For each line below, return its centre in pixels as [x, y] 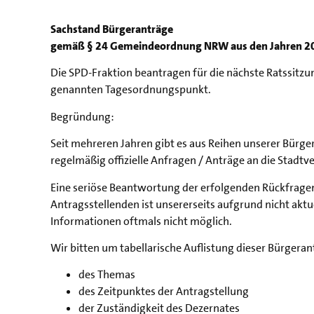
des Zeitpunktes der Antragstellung [164, 292]
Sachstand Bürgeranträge [112, 29]
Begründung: [82, 116]
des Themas [107, 275]
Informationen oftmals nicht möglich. [141, 221]
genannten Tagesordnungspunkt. [131, 90]
